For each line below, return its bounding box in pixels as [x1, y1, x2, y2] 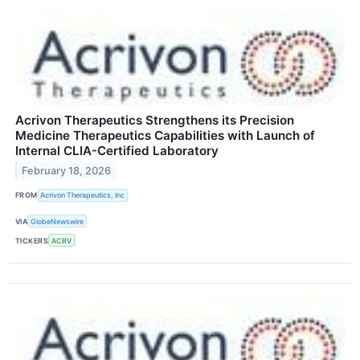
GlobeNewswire [31, 216, 84, 226]
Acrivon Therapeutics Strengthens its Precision [15, 112, 294, 128]
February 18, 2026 [22, 164, 112, 177]
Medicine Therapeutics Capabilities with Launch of [15, 127, 315, 143]
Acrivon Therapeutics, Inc [40, 190, 125, 200]
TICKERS [15, 235, 49, 245]
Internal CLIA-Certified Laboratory [15, 142, 219, 158]
